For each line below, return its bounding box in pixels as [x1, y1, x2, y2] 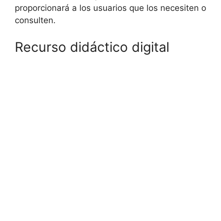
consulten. [15, 15, 56, 25]
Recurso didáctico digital [15, 38, 169, 55]
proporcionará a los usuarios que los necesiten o [15, 3, 206, 13]
